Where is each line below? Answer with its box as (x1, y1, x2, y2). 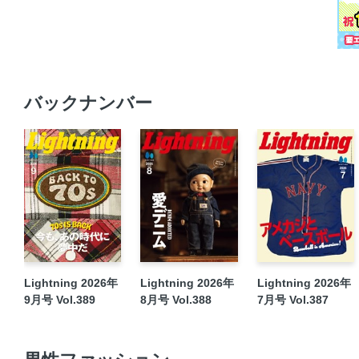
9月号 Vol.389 (24, 292, 95, 306)
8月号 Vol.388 (140, 292, 212, 306)
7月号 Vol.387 (256, 292, 329, 306)
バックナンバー (24, 93, 152, 114)
